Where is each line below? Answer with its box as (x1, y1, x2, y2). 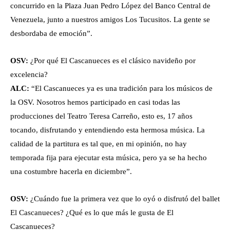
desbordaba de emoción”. (10, 29, 92, 38)
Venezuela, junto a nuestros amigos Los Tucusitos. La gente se (10, 15, 210, 24)
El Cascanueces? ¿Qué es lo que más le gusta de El (10, 208, 174, 217)
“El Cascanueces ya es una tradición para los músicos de (29, 84, 213, 93)
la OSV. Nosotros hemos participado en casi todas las (10, 98, 180, 107)
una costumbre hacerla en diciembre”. (10, 167, 132, 176)
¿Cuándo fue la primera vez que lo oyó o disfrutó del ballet (28, 195, 220, 203)
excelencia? (10, 70, 48, 79)
